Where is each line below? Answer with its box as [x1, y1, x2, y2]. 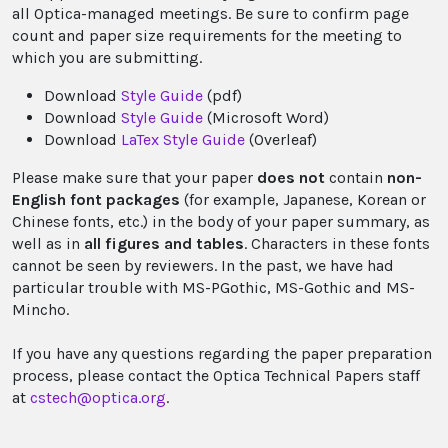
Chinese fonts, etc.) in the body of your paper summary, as [12, 212, 430, 232]
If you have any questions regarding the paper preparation [12, 344, 432, 364]
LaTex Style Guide [121, 130, 245, 150]
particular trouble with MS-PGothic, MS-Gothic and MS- [12, 278, 415, 298]
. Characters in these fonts [244, 234, 430, 254]
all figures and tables [84, 234, 244, 254]
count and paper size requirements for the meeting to [12, 26, 402, 46]
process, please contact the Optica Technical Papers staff [12, 366, 420, 386]
